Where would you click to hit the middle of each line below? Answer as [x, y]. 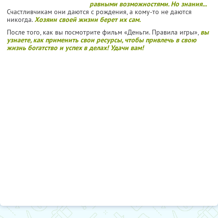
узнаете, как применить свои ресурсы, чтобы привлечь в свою [101, 40]
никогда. [21, 19]
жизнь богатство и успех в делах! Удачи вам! [75, 47]
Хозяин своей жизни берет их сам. [88, 19]
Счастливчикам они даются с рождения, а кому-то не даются [99, 11]
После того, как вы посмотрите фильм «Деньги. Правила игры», [104, 32]
